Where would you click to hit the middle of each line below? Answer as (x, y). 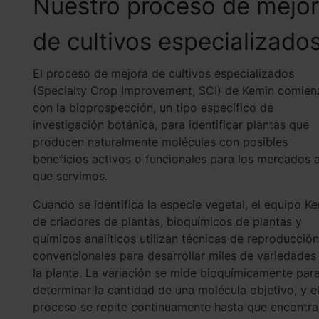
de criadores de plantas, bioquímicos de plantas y (167, 221)
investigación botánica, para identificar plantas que (171, 125)
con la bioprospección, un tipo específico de (153, 108)
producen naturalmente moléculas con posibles (160, 142)
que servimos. (70, 176)
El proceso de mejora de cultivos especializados (163, 73)
